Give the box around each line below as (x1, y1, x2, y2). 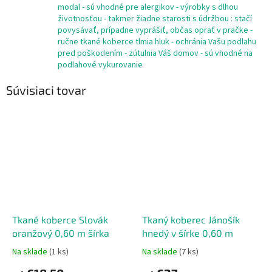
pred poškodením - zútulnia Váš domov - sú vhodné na (58, 47, 253, 60)
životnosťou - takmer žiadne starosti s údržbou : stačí (58, 13, 252, 25)
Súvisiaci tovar (6, 83, 86, 98)
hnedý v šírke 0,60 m (142, 226, 233, 239)
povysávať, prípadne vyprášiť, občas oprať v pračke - (58, 24, 253, 37)
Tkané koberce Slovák (12, 213, 108, 225)
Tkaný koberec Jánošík (142, 213, 240, 225)
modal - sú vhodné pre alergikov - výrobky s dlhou (58, 1, 238, 14)
